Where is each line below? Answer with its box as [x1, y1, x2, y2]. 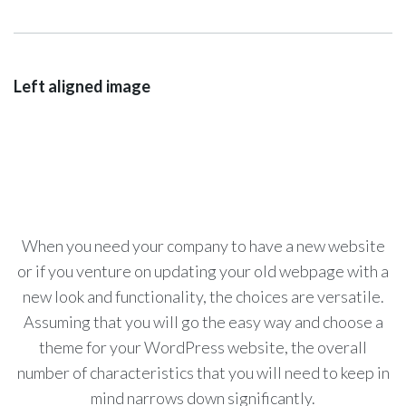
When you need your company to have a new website [21, 235, 385, 256]
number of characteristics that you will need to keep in [16, 362, 390, 382]
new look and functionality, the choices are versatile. [22, 285, 384, 306]
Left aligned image [14, 75, 150, 96]
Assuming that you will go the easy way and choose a [23, 311, 383, 332]
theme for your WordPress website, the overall [39, 336, 367, 357]
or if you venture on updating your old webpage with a [17, 260, 389, 281]
